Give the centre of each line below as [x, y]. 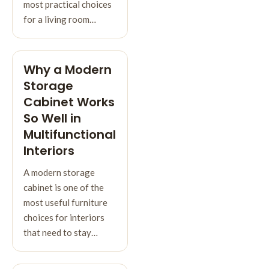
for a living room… [60, 19]
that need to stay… [61, 232]
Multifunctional [70, 134]
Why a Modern [68, 69]
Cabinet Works [69, 102]
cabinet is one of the [64, 187]
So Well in [52, 118]
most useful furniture [65, 202]
